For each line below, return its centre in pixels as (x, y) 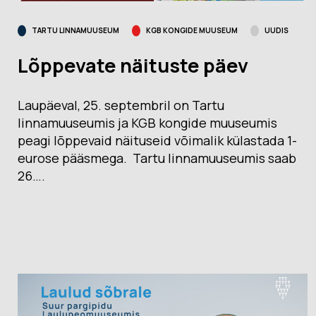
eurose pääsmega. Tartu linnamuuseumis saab (157, 158)
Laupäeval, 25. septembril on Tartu (121, 105)
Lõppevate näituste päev (133, 66)
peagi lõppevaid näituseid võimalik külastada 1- (157, 141)
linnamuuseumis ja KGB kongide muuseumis (147, 123)
